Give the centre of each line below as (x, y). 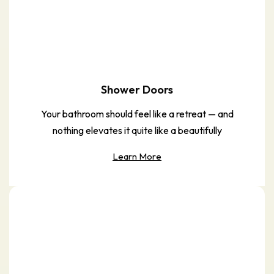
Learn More (137, 156)
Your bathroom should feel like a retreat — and (137, 113)
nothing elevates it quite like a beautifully (137, 130)
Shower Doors (137, 89)
